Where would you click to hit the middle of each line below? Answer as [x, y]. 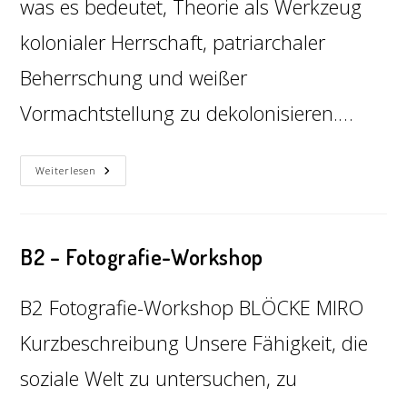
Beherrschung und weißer [134, 77]
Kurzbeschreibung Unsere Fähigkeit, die [194, 342]
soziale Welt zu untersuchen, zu [159, 378]
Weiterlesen [66, 170]
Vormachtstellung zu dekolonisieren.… [187, 113]
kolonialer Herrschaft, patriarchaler [173, 42]
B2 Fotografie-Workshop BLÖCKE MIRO [192, 307]
